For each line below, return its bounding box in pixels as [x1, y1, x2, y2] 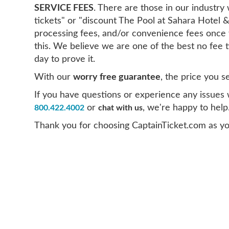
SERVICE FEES [34, 4, 94, 12]
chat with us [98, 104, 143, 112]
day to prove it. [34, 55, 96, 63]
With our [34, 73, 74, 81]
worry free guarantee [73, 73, 161, 81]
